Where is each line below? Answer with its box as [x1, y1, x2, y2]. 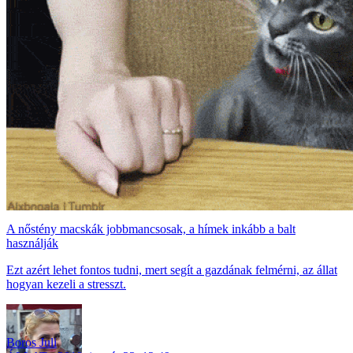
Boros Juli [6, 335, 57, 349]
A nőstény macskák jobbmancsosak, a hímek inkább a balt [6, 221, 295, 236]
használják [6, 236, 58, 250]
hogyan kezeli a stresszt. [6, 277, 126, 291]
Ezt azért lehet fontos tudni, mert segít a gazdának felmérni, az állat [6, 262, 337, 277]
